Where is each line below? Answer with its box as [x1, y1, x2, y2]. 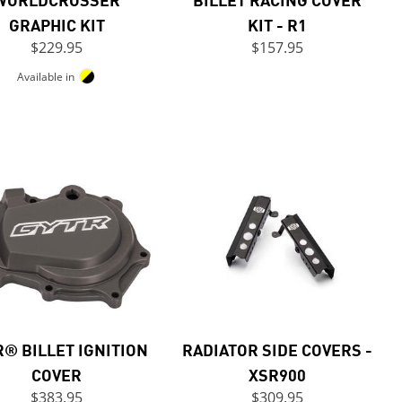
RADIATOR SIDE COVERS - [182, 336, 372, 361]
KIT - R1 [248, 12, 307, 36]
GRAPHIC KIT [8, 12, 105, 36]
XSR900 [249, 362, 306, 386]
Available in [17, 68, 74, 84]
